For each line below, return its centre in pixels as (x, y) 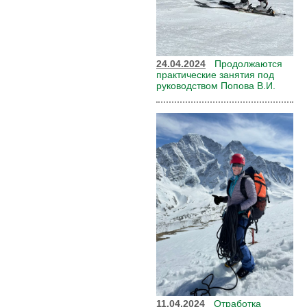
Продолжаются (248, 64)
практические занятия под (215, 75)
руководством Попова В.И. (216, 86)
